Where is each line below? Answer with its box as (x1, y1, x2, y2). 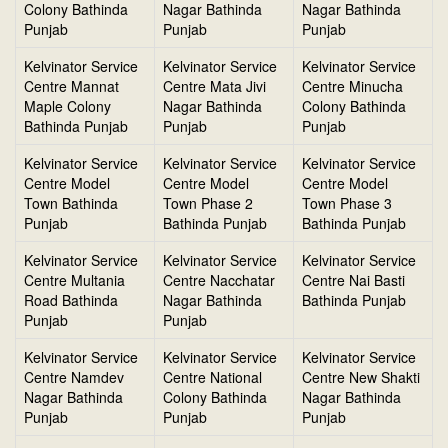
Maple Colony (24, 96, 111, 117)
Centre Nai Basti (302, 270, 405, 291)
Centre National (163, 367, 262, 388)
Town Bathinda (24, 193, 118, 214)
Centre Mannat (24, 76, 119, 97)
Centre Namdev (24, 367, 124, 388)
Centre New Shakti (302, 367, 420, 388)
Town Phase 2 (163, 193, 253, 214)
